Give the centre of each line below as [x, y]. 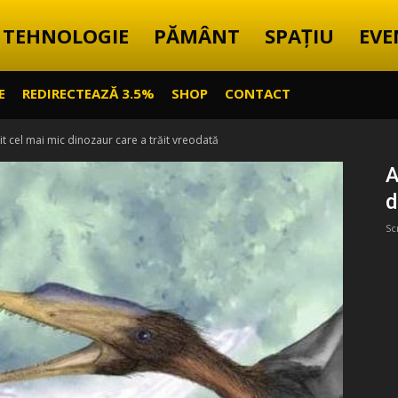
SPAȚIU [299, 36]
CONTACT [258, 93]
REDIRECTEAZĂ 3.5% [88, 93]
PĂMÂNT [197, 36]
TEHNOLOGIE [66, 36]
